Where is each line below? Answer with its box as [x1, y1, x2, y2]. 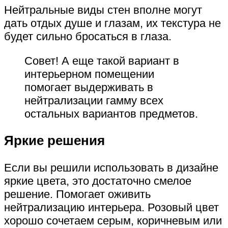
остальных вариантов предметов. [24, 107, 198, 120]
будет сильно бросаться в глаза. [4, 30, 172, 43]
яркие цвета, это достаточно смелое [4, 175, 191, 188]
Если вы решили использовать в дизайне [4, 161, 218, 175]
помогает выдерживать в [24, 80, 153, 94]
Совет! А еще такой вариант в [24, 54, 179, 67]
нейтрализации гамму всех [24, 94, 163, 107]
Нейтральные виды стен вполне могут [4, 3, 202, 16]
